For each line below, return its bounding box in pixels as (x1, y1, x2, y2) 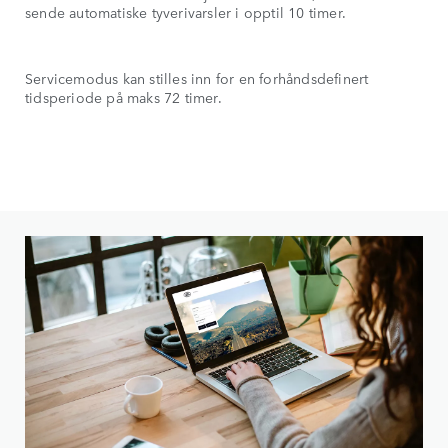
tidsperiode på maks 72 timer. (25, 87, 222, 108)
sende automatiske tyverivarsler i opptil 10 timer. (25, 2, 355, 23)
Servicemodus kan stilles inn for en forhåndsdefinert (25, 68, 369, 89)
